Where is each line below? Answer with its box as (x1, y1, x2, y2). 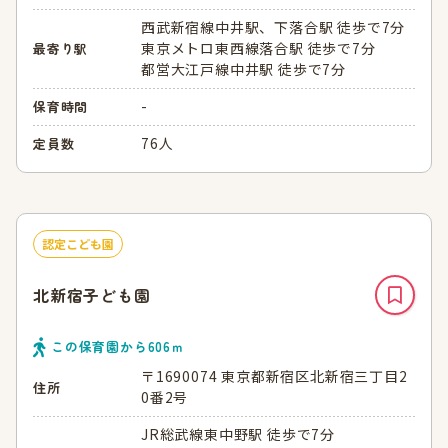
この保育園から (51, 336, 148, 356)
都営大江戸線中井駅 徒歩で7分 (141, 58, 347, 79)
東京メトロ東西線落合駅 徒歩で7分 (141, 37, 376, 58)
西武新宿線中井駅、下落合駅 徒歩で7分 (141, 16, 406, 37)
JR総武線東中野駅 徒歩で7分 (141, 424, 336, 445)
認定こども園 (42, 234, 114, 252)
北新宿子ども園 (33, 282, 151, 307)
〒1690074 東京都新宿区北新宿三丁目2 (141, 366, 408, 387)
